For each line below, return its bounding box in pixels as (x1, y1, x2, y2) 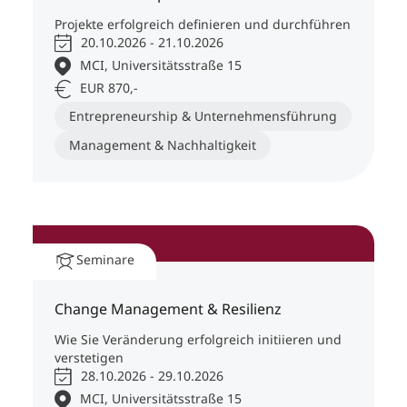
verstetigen (55, 349, 124, 367)
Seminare (76, 251, 134, 269)
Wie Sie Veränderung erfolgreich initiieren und (55, 331, 342, 349)
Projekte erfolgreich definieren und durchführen (55, 15, 351, 34)
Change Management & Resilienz (55, 299, 282, 320)
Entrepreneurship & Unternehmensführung (69, 107, 337, 125)
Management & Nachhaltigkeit (69, 136, 256, 154)
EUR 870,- (80, 79, 138, 97)
